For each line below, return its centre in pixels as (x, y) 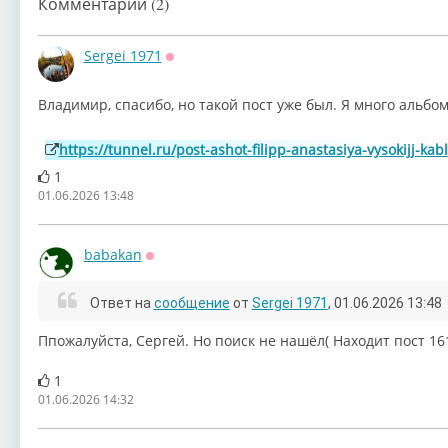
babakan (112, 254)
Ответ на (120, 303)
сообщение (191, 303)
